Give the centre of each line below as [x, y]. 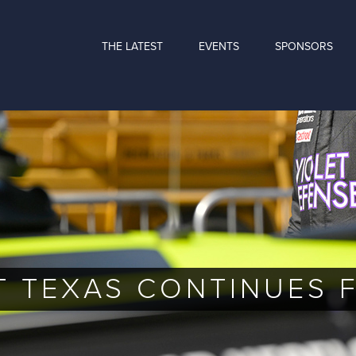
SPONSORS [304, 46]
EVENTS [219, 46]
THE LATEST [132, 46]
